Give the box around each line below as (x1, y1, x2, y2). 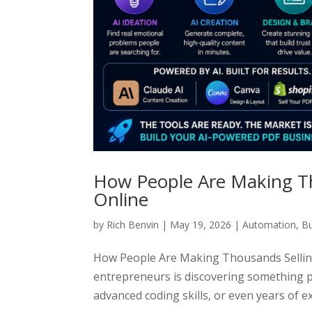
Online (93, 187, 149, 212)
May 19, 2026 (170, 218, 232, 232)
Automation (242, 218, 297, 232)
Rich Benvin (107, 218, 159, 232)
